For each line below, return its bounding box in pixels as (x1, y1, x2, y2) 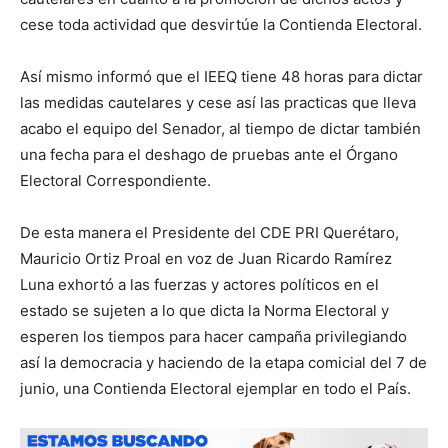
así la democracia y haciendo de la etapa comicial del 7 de (20, 353, 427, 372)
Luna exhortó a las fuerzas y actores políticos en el (20, 275, 379, 294)
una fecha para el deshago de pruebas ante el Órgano (20, 145, 398, 164)
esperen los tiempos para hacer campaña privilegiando (20, 327, 407, 346)
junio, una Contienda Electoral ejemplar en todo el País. (20, 379, 411, 398)
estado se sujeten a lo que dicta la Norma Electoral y (20, 301, 389, 320)
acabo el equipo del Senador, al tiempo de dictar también (20, 119, 421, 138)
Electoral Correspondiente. (20, 171, 211, 190)
